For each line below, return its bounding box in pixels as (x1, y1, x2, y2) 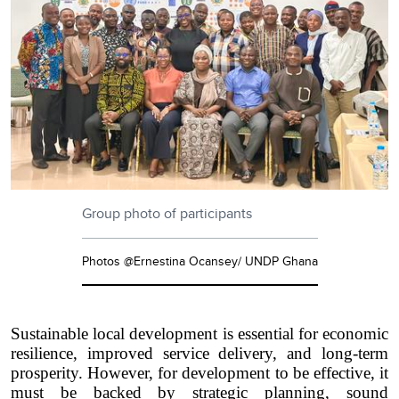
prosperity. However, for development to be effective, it (11, 362, 388, 382)
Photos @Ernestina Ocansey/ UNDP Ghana (81, 251, 318, 270)
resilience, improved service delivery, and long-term (11, 343, 388, 362)
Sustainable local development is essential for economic (11, 323, 388, 343)
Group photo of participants (81, 202, 252, 224)
